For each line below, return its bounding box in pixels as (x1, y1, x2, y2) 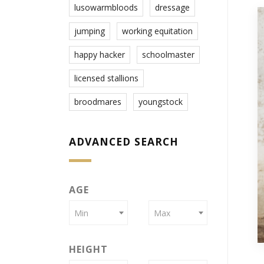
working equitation (122, 25, 193, 37)
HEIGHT (69, 243, 108, 256)
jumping (74, 25, 105, 37)
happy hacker (74, 49, 125, 61)
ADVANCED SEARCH (69, 134, 179, 149)
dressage (155, 2, 190, 14)
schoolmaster (142, 49, 194, 61)
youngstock (138, 96, 183, 108)
